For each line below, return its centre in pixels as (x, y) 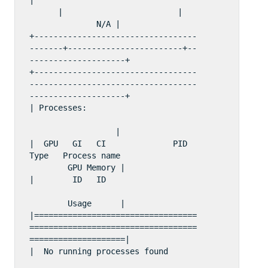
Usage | (77, 203)
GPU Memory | (77, 167)
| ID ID (110, 179)
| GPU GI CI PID (113, 143)
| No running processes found (113, 251)
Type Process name (110, 155)
